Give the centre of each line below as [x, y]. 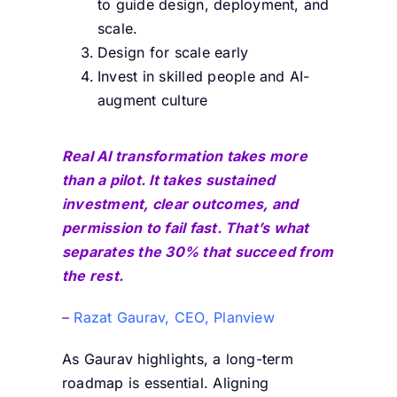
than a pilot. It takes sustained [168, 180]
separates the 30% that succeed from [198, 252]
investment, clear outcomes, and [180, 204]
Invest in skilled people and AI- [203, 77]
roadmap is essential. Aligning [165, 383]
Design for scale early [173, 53]
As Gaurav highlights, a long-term [177, 359]
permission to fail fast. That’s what [185, 228]
